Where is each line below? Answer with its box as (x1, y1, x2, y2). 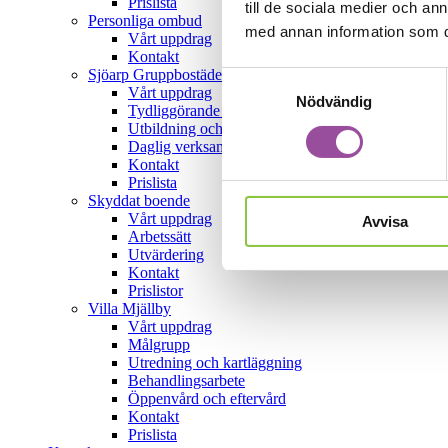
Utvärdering (128, 246, 204, 263)
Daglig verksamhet (128, 138, 247, 155)
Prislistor (128, 282, 183, 299)
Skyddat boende (88, 192, 190, 209)
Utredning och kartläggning (128, 354, 302, 371)
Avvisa (361, 213, 408, 231)
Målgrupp (128, 336, 190, 353)
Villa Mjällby (88, 300, 171, 317)
